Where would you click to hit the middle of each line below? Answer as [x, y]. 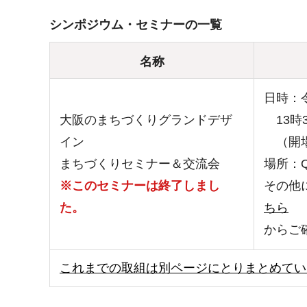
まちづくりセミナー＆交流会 [140, 164]
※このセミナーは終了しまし [140, 186]
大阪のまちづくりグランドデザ [146, 120]
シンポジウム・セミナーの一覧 [136, 25]
